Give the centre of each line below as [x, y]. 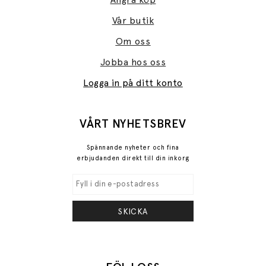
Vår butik [133, 20]
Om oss [133, 41]
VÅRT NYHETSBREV [133, 123]
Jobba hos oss [133, 62]
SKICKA [133, 211]
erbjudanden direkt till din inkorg [133, 158]
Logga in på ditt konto [133, 83]
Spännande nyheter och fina [133, 147]
